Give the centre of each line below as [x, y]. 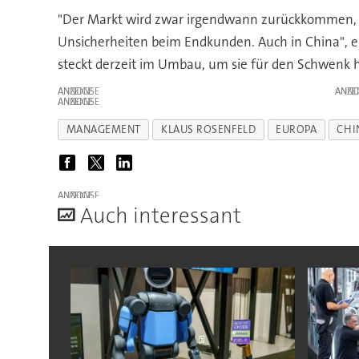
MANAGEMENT [103, 130]
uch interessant [167, 216]
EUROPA [296, 130]
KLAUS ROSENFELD [208, 130]
